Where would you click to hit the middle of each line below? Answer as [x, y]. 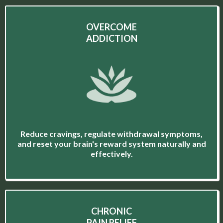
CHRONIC [111, 211]
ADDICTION [111, 39]
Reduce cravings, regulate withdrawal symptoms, [111, 134]
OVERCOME [111, 27]
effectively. [111, 154]
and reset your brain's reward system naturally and [111, 144]
